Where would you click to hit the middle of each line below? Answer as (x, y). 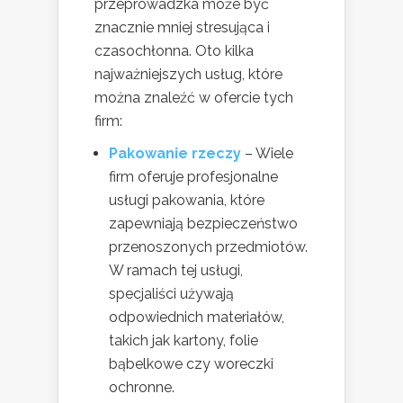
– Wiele (267, 153)
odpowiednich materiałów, (197, 317)
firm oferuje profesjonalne (193, 176)
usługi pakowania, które (187, 200)
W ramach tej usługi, (176, 270)
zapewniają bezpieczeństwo (203, 223)
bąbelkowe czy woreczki (191, 363)
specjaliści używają (171, 293)
